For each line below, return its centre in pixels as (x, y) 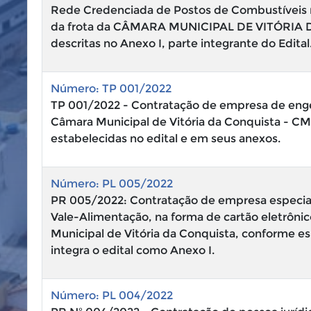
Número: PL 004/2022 (112, 295)
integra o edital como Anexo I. (133, 250)
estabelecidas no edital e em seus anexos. (166, 138)
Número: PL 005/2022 (112, 184)
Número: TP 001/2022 (111, 89)
